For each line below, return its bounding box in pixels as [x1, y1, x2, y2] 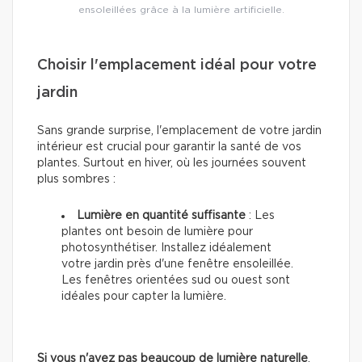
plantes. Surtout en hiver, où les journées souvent [37, 157, 306, 169]
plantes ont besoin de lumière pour [61, 225, 253, 238]
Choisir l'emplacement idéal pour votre [37, 57, 317, 73]
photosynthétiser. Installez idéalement [61, 242, 271, 254]
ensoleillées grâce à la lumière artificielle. [78, 4, 284, 15]
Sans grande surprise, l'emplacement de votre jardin [37, 124, 322, 137]
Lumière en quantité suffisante [77, 209, 246, 221]
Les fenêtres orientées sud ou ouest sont [61, 274, 290, 286]
